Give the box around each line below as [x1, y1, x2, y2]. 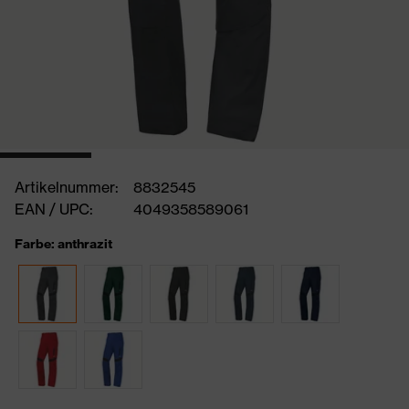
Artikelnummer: [15, 178, 119, 196]
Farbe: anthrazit [15, 236, 112, 252]
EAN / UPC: [15, 200, 93, 218]
